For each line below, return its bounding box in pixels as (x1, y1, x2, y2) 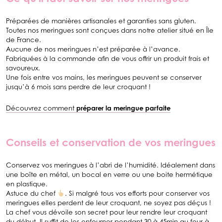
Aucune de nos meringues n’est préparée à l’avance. (6, 45, 180, 54)
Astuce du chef (6, 189, 57, 198)
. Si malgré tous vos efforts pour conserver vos (65, 189, 210, 198)
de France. (6, 36, 41, 44)
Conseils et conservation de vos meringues (6, 136, 216, 149)
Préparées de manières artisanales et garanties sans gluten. (6, 17, 196, 25)
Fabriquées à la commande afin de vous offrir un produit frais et (6, 55, 209, 63)
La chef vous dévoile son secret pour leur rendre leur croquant (6, 208, 207, 217)
